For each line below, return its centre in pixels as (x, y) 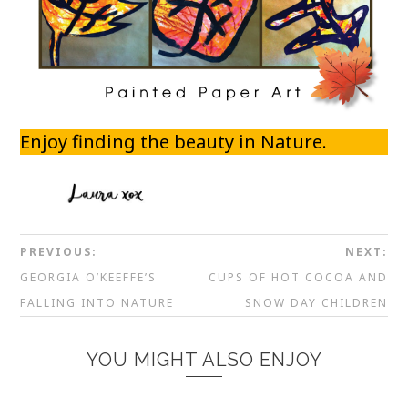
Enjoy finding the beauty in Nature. (174, 142)
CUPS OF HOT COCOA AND (298, 277)
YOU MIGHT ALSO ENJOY (204, 359)
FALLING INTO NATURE (97, 302)
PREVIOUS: (59, 251)
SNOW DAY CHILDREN (316, 302)
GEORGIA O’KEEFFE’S (89, 277)
